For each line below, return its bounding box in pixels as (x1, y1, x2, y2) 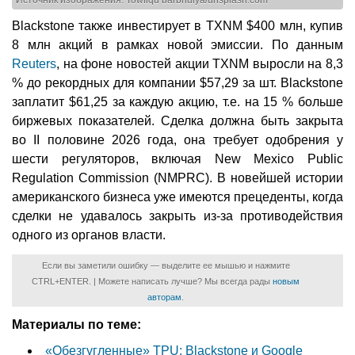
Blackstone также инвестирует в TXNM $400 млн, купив (12, 18, 343, 32)
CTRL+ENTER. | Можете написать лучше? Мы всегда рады (32, 276, 273, 286)
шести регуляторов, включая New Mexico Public (12, 151, 343, 166)
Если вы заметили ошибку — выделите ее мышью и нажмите (41, 260, 290, 270)
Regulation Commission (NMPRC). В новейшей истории (12, 170, 343, 185)
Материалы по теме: (12, 317, 141, 331)
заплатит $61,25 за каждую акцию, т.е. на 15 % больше (12, 94, 343, 109)
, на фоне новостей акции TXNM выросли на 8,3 (56, 56, 343, 71)
